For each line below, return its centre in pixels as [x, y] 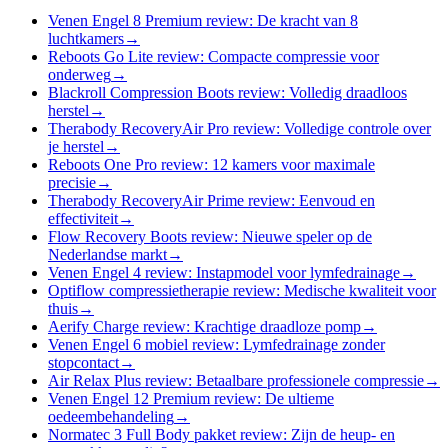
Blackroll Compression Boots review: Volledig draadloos [227, 92]
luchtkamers [86, 38]
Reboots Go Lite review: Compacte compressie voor [213, 56]
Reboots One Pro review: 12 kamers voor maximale [211, 164]
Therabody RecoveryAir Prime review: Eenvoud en [211, 200]
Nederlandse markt [107, 254]
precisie [72, 182]
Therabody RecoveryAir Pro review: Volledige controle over [239, 128]
